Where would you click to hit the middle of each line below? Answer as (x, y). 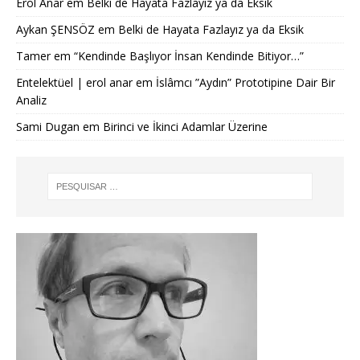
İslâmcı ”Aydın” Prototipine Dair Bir (245, 82)
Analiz (31, 100)
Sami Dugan (48, 127)
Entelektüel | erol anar (74, 82)
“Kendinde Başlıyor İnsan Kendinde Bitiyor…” (189, 56)
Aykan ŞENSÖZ (55, 29)
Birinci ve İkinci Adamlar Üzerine (185, 127)
